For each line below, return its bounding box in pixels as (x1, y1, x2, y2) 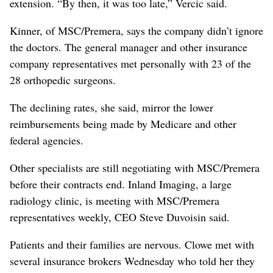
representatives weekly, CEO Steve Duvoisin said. (10, 209, 230, 224)
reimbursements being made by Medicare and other (10, 116, 236, 131)
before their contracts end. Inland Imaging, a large (10, 176, 232, 191)
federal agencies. (10, 132, 83, 147)
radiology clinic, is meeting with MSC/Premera (10, 193, 219, 208)
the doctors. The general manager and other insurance (10, 39, 247, 54)
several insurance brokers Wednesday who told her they (10, 253, 255, 268)
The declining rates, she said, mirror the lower (10, 99, 213, 115)
